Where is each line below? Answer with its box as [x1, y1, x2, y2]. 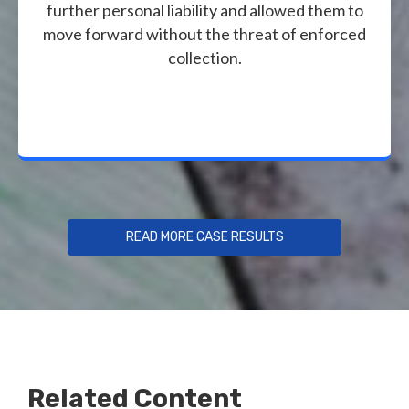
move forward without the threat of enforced [43, 23, 366, 44]
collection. [167, 47, 242, 68]
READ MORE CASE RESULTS [125, 228, 284, 245]
